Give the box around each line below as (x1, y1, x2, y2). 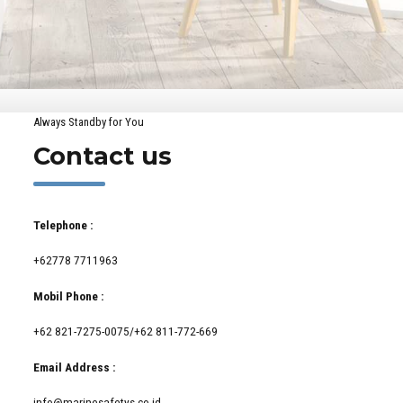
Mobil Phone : (33, 288, 105, 303)
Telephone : (33, 217, 94, 232)
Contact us (33, 141, 173, 172)
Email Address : (33, 359, 117, 374)
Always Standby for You (33, 115, 145, 130)
